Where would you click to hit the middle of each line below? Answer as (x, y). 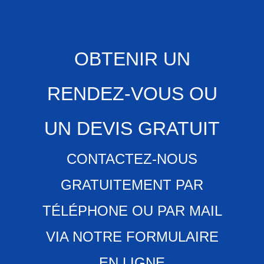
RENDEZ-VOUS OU (132, 94)
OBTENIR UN (132, 59)
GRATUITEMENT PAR (132, 185)
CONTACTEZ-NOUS (132, 159)
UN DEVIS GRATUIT (132, 129)
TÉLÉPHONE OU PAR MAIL (132, 211)
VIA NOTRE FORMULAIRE (132, 237)
